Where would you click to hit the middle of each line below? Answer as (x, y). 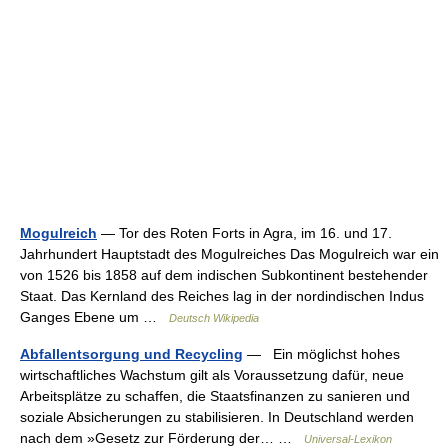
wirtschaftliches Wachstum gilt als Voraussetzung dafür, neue (212, 375)
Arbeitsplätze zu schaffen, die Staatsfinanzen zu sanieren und (215, 396)
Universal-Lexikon (348, 439)
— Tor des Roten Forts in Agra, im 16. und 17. (244, 233)
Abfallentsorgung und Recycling (131, 354)
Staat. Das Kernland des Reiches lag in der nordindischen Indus (222, 296)
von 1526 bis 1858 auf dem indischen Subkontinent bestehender (224, 275)
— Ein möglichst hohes (321, 354)
